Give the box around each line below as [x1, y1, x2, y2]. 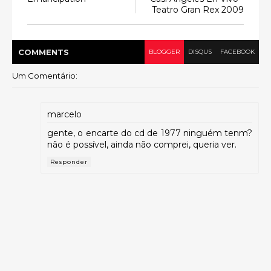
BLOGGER [149, 48, 180, 56]
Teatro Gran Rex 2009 [152, 4, 244, 15]
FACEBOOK [220, 48, 255, 56]
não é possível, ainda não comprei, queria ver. [47, 139, 237, 150]
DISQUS [188, 48, 212, 56]
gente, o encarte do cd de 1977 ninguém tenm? [47, 128, 252, 139]
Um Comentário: [12, 71, 77, 80]
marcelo [47, 109, 82, 120]
